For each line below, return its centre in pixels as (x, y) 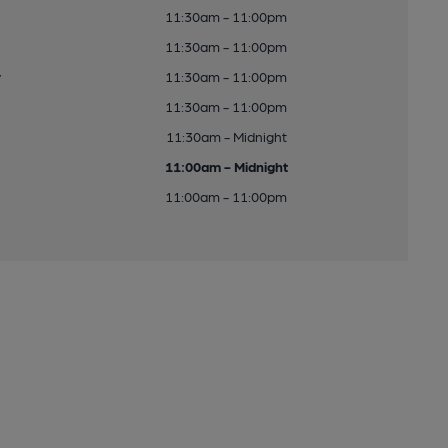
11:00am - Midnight (226, 166)
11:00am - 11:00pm (226, 196)
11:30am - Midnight (226, 136)
